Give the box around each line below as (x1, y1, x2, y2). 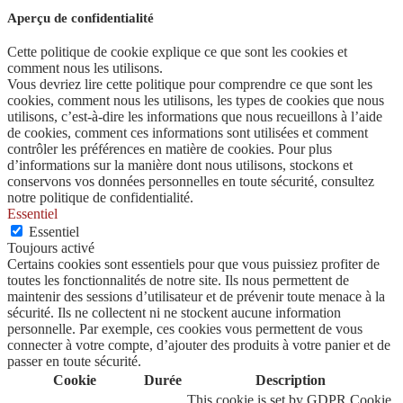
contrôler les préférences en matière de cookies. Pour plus (7, 141, 332, 157)
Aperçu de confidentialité (7, 11, 154, 26)
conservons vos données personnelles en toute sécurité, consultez (7, 174, 374, 190)
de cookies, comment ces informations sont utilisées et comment (7, 125, 368, 141)
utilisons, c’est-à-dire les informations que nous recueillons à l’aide (7, 109, 382, 125)
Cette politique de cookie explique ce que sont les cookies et (7, 44, 347, 60)
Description (255, 372, 326, 389)
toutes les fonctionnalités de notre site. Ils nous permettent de (7, 273, 349, 289)
